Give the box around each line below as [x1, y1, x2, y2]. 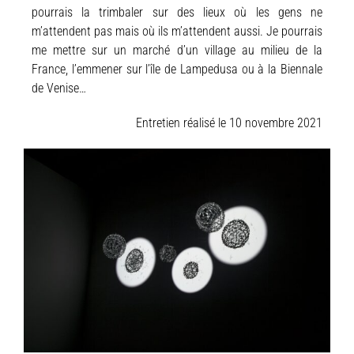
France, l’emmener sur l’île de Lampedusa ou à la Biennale [32, 61, 322, 77]
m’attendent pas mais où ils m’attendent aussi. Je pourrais [32, 23, 322, 39]
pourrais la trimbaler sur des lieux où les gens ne [32, 4, 322, 20]
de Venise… [32, 80, 86, 96]
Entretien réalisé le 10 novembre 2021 [136, 115, 322, 130]
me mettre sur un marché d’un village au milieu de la [32, 42, 322, 58]
